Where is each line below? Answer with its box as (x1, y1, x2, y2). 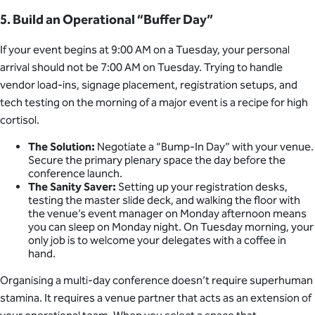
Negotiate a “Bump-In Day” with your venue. (95, 140, 314, 154)
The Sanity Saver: (28, 180, 116, 194)
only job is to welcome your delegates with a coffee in (28, 233, 286, 247)
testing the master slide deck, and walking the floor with (28, 193, 300, 207)
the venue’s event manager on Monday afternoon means (28, 207, 307, 221)
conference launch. (28, 167, 122, 181)
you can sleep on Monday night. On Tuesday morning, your (28, 220, 314, 234)
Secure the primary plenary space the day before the (28, 153, 285, 167)
